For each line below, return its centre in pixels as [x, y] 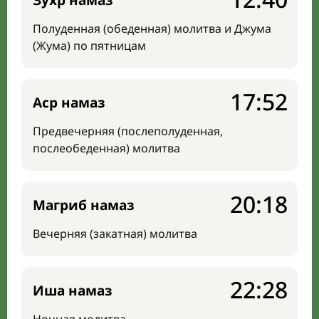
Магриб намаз [84, 205]
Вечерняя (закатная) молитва [115, 234]
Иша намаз [73, 291]
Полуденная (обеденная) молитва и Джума [152, 28]
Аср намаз [69, 103]
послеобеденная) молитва [106, 148]
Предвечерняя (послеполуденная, [128, 131]
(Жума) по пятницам [89, 46]
